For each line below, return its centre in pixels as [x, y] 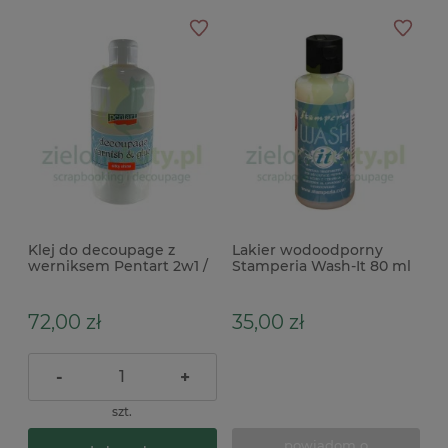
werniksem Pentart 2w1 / [118, 266]
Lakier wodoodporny [307, 250]
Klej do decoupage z [101, 250]
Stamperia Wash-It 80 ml [321, 266]
